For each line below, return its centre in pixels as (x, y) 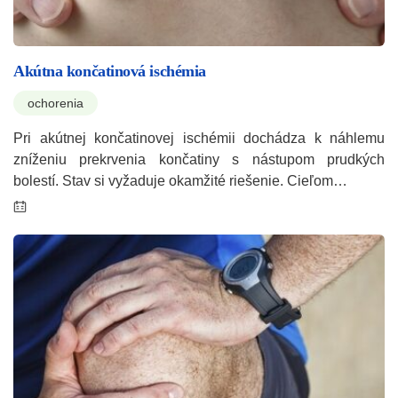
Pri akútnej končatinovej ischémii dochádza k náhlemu (199, 138)
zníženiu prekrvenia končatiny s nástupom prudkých (199, 159)
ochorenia (56, 103)
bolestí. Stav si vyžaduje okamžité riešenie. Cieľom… (180, 180)
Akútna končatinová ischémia (110, 71)
